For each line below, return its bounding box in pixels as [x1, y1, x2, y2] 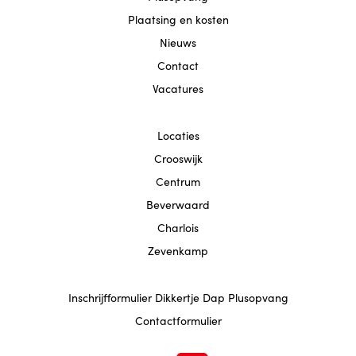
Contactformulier [134, 312, 222, 328]
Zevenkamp [148, 242, 208, 258]
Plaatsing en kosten [127, 11, 229, 27]
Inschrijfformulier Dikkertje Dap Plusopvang [68, 289, 288, 305]
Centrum [156, 173, 200, 189]
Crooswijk [153, 150, 203, 166]
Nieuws [160, 34, 196, 50]
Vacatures [153, 80, 203, 96]
